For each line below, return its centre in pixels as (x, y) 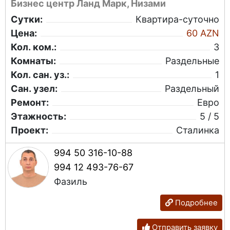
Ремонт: (30, 102)
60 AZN (203, 33)
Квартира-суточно (177, 19)
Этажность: (39, 116)
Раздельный (192, 88)
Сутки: (27, 19)
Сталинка (198, 130)
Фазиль (71, 181)
